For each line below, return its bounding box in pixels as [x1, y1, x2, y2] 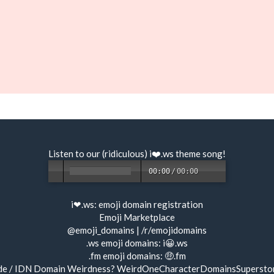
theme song [176, 148, 223, 159]
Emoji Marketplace [99, 212, 175, 223]
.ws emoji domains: [86, 237, 163, 248]
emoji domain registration [98, 199, 203, 210]
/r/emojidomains [141, 224, 207, 235]
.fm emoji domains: [88, 250, 165, 261]
